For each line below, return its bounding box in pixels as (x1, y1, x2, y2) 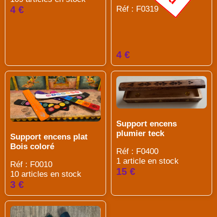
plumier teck (116, 128, 164, 138)
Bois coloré (10, 142, 54, 152)
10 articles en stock (10, 170, 81, 179)
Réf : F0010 (10, 160, 52, 170)
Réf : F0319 (116, 4, 158, 14)
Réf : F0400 (116, 146, 158, 156)
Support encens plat (10, 132, 88, 142)
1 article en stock (116, 156, 179, 166)
